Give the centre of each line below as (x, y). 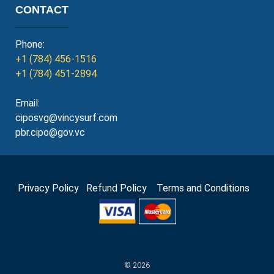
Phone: (30, 44)
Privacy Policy (48, 188)
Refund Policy (120, 188)
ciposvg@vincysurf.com (66, 118)
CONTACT (42, 10)
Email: (28, 103)
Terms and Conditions (206, 188)
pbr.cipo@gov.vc (50, 132)
